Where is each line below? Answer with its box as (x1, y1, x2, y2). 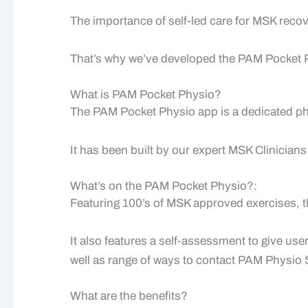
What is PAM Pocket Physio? (70, 88, 221, 102)
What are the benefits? (70, 289, 188, 303)
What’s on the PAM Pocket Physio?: (70, 179, 257, 192)
